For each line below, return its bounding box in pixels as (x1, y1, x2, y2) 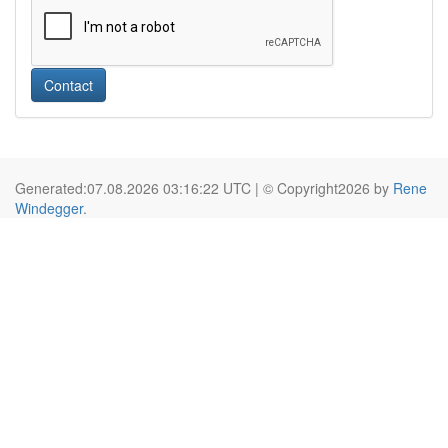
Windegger (15, 198, 83, 218)
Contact (44, 75, 93, 95)
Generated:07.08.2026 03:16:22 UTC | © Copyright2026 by (15, 178, 393, 198)
